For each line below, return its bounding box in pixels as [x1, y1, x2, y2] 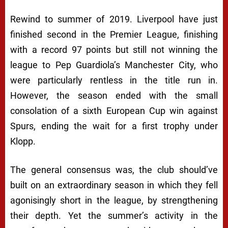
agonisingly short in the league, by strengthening [10, 195, 218, 206]
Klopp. [10, 136, 36, 147]
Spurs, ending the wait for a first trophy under [10, 121, 218, 132]
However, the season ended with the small [10, 90, 218, 101]
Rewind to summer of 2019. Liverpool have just [10, 14, 218, 25]
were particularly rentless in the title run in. [10, 75, 218, 86]
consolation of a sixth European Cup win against [10, 105, 218, 117]
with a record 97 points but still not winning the [10, 44, 218, 55]
